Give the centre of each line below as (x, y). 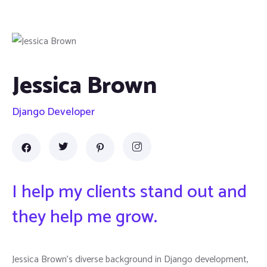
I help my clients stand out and (129, 192)
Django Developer (53, 112)
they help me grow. (85, 217)
